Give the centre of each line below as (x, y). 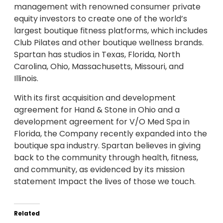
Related (27, 213)
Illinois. (26, 79)
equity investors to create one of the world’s (101, 19)
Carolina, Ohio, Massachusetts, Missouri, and (99, 67)
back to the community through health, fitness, (106, 157)
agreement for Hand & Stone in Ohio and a (97, 110)
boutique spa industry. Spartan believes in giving (107, 145)
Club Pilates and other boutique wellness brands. (109, 43)
